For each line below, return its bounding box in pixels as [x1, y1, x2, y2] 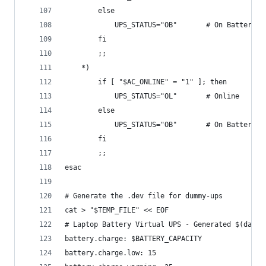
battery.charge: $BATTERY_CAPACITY [65, 235, 202, 243]
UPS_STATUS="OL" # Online [65, 92, 239, 101]
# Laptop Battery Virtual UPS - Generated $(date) [65, 220, 264, 229]
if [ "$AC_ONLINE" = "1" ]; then [65, 78, 227, 87]
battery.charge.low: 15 [65, 249, 156, 258]
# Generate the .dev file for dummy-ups [65, 192, 223, 201]
